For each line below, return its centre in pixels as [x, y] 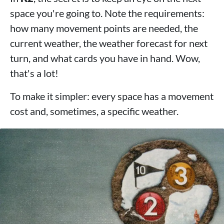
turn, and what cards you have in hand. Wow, [105, 58]
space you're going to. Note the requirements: [107, 13]
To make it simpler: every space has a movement [112, 96]
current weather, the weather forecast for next [109, 43]
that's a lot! [34, 73]
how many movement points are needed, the [104, 28]
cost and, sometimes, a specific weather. [94, 111]
